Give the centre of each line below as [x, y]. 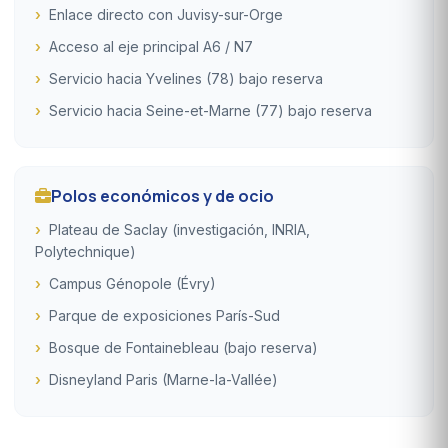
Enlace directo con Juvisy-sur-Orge [166, 14]
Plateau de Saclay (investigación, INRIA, [179, 229]
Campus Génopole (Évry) [132, 283]
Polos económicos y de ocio [162, 195]
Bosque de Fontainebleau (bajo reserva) [183, 347]
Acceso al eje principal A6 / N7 [151, 46]
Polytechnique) [85, 251]
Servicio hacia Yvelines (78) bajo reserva [186, 78]
